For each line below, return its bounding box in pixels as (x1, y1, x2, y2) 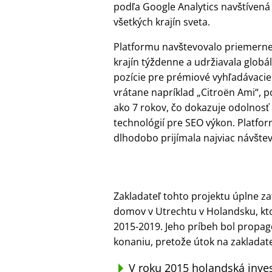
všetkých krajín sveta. (114, 15, 210, 29)
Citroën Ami (201, 85, 255, 99)
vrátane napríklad (114, 85, 197, 99)
